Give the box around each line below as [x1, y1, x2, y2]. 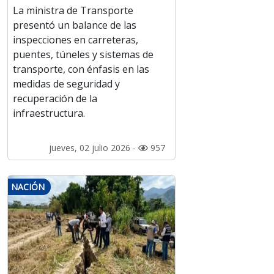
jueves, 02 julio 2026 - [48, 142, 138, 154]
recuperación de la [13, 92, 97, 106]
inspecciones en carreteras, [13, 33, 138, 47]
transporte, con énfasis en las [13, 62, 149, 76]
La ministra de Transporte [13, 4, 133, 18]
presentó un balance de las [13, 18, 136, 32]
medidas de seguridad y [13, 77, 120, 91]
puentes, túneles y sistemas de [13, 48, 154, 62]
